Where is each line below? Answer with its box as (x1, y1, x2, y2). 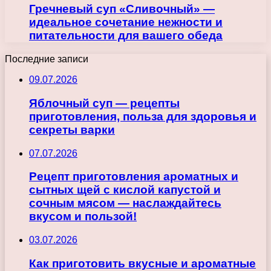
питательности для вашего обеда (29, 29, 223, 42)
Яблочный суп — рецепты (29, 96, 180, 109)
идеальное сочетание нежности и (29, 16, 223, 29)
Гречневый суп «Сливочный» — (29, 2, 215, 16)
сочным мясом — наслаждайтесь (29, 197, 221, 210)
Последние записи (5, 54, 88, 65)
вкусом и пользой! (29, 210, 137, 223)
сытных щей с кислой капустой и (29, 183, 221, 197)
